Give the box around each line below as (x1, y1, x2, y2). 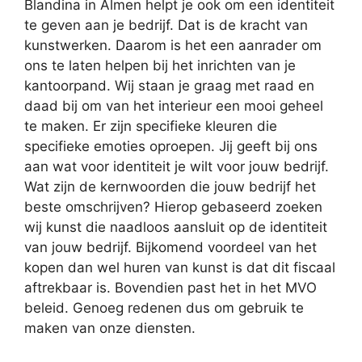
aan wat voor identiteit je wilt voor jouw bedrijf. (24, 158, 329, 175)
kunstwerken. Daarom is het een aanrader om (24, 37, 322, 54)
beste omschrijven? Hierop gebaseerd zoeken (24, 199, 322, 216)
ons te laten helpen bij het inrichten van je (24, 57, 296, 74)
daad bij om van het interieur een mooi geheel (24, 98, 323, 115)
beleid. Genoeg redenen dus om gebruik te (24, 300, 304, 317)
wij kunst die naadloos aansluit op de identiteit (24, 219, 327, 236)
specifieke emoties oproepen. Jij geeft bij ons (24, 138, 318, 155)
